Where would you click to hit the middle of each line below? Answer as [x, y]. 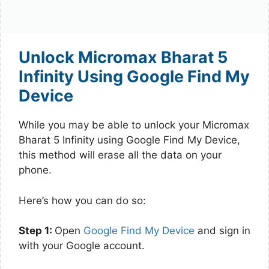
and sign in [222, 231]
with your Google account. [82, 246]
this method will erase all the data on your [120, 155]
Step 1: [37, 231]
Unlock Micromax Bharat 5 [123, 57]
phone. [35, 170]
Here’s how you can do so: [82, 200]
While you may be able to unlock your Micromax [134, 125]
